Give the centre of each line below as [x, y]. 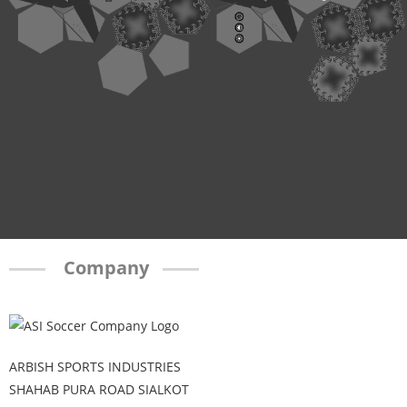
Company [104, 267]
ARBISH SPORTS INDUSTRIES [95, 367]
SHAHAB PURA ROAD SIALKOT [99, 390]
